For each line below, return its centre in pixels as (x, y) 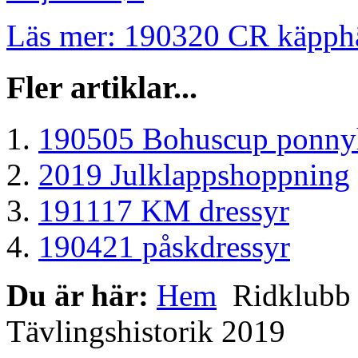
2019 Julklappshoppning (194, 175)
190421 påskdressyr (164, 247)
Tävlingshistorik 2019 (146, 332)
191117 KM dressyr (164, 211)
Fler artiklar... (102, 87)
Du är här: (82, 296)
